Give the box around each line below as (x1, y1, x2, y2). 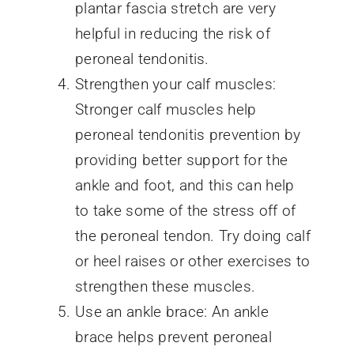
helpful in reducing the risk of (74, 24, 270, 43)
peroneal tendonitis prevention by (74, 125, 301, 144)
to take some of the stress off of (74, 201, 296, 220)
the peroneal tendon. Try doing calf (74, 226, 311, 245)
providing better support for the (74, 150, 288, 169)
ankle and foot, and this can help (74, 175, 295, 194)
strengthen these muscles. (74, 277, 256, 296)
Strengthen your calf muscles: (74, 74, 277, 93)
